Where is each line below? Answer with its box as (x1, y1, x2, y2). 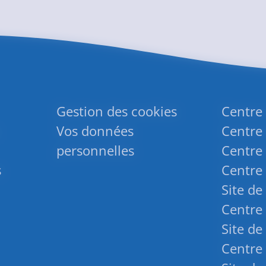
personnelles (56, 141, 135, 160)
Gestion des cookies (56, 102, 178, 121)
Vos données (56, 122, 134, 140)
